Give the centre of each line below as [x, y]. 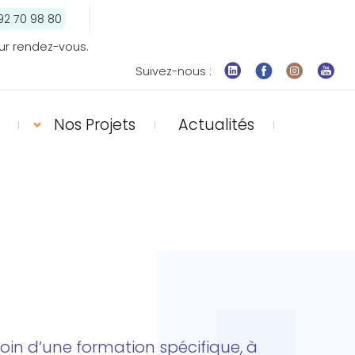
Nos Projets [95, 125]
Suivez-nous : [174, 72]
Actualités [216, 125]
